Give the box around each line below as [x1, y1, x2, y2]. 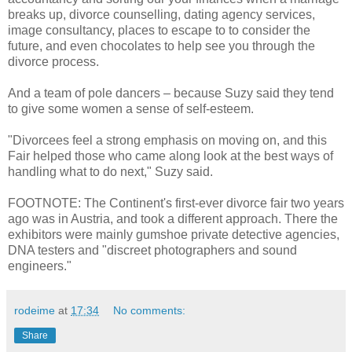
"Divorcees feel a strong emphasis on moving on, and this [8, 133, 327, 147]
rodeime [14, 303, 55, 317]
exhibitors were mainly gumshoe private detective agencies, [8, 227, 339, 241]
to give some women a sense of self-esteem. [8, 101, 254, 115]
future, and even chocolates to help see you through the [8, 38, 315, 53]
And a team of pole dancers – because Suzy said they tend [8, 86, 334, 100]
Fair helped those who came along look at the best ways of [8, 148, 333, 163]
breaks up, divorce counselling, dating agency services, [8, 7, 315, 21]
